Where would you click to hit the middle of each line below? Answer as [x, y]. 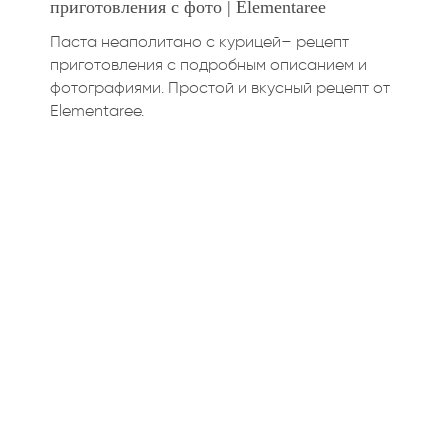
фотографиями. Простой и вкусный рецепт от [220, 88]
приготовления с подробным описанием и [208, 65]
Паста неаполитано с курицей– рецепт [199, 42]
